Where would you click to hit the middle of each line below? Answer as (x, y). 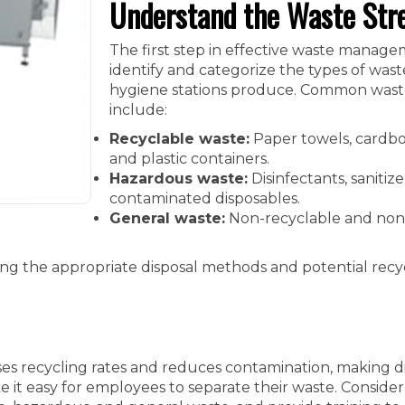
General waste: (167, 218)
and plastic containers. (189, 159)
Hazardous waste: (179, 179)
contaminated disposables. (205, 198)
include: (138, 110)
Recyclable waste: (179, 139)
